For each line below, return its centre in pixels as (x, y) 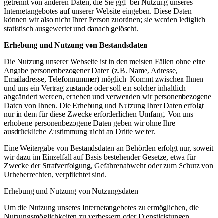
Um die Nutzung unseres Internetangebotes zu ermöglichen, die (101, 207)
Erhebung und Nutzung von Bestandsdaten (76, 45)
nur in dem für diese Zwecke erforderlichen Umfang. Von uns (99, 114)
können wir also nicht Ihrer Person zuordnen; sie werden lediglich (105, 19)
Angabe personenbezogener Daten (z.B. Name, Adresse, (91, 70)
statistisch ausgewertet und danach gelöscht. (71, 28)
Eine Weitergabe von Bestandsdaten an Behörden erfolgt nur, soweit (109, 148)
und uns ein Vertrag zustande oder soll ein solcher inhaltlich (95, 88)
